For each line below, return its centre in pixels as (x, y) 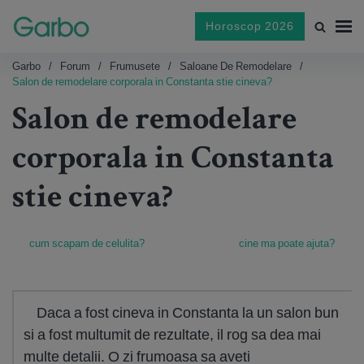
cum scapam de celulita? (87, 243)
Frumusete (135, 66)
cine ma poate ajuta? (287, 243)
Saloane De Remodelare (236, 66)
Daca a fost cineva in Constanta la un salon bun (188, 312)
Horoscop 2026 (250, 26)
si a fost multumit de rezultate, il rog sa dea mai (172, 334)
